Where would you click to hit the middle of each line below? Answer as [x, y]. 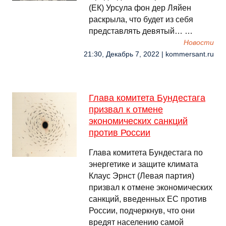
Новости [199, 43]
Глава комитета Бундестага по [146, 153]
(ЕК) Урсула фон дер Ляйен [140, 8]
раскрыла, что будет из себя [141, 19]
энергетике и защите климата [144, 164]
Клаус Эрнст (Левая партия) [142, 176]
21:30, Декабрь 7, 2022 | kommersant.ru [149, 54]
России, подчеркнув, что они [142, 211]
